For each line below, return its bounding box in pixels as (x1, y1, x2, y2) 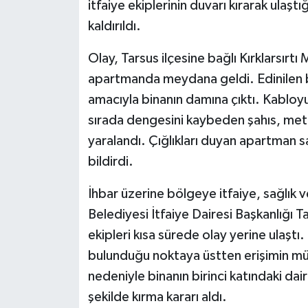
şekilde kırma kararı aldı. (87, 290, 227, 305)
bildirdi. (87, 155, 133, 169)
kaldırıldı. (87, 19, 141, 34)
